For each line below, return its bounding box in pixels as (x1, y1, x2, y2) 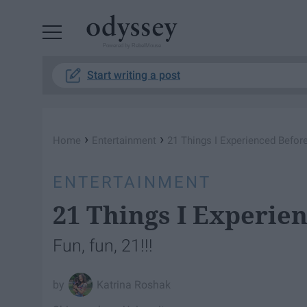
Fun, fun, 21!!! (53, 236, 153, 256)
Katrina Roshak (97, 278, 171, 291)
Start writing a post (87, 69, 180, 82)
